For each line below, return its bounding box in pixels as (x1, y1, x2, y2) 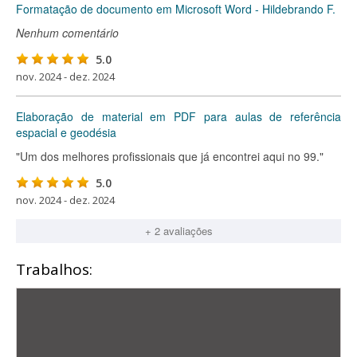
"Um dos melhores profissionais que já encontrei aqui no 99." (16, 148, 324, 164)
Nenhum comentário (16, 25, 119, 41)
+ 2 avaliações (144, 223, 213, 238)
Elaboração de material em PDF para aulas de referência (16, 108, 341, 124)
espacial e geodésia (16, 124, 116, 140)
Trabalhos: (16, 259, 92, 280)
